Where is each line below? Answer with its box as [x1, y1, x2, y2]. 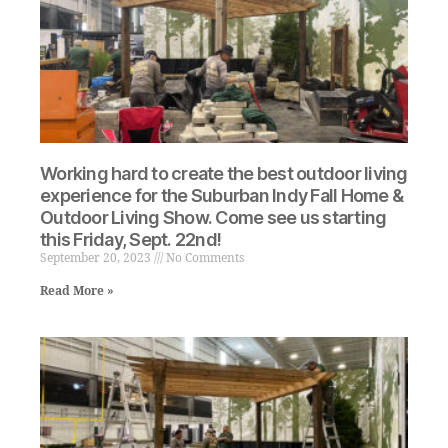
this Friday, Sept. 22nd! [40, 229, 222, 251]
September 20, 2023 [40, 251, 154, 267]
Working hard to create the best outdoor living [40, 163, 408, 185]
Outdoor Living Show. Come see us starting [40, 207, 387, 229]
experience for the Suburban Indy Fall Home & [40, 185, 404, 207]
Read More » [40, 284, 114, 300]
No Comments [163, 251, 244, 267]
